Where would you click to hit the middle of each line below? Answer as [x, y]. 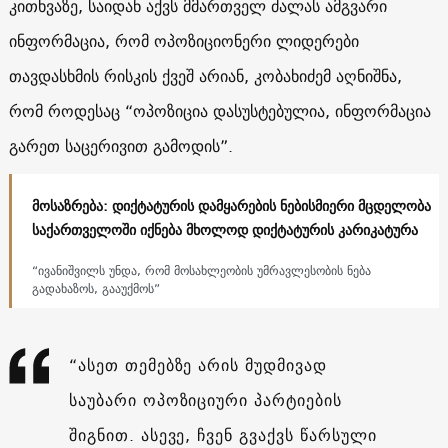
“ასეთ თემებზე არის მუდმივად [197, 364]
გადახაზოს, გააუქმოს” [95, 288]
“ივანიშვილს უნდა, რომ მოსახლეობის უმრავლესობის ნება [201, 270]
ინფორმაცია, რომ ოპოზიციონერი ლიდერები [183, 40]
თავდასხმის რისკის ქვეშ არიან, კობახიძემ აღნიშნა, [205, 75]
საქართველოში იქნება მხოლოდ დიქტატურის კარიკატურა [224, 229]
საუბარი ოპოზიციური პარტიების [205, 399]
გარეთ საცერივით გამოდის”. [120, 145]
